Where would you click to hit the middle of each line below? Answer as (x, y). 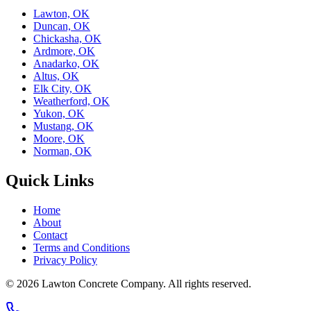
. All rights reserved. (207, 283)
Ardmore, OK (64, 51)
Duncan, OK (62, 26)
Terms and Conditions (82, 247)
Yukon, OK (59, 113)
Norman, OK (62, 151)
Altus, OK (56, 76)
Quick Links (50, 180)
